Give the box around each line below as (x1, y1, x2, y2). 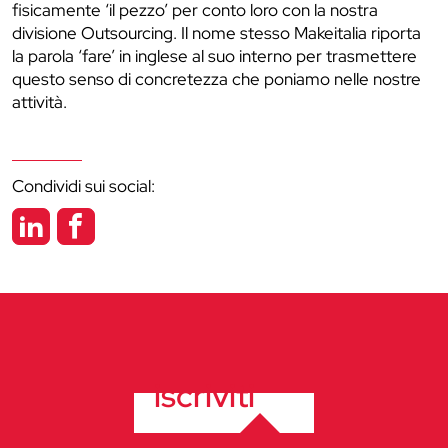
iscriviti (154, 374, 255, 417)
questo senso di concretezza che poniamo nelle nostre (12, 68, 421, 90)
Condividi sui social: (12, 175, 155, 197)
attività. (12, 91, 67, 113)
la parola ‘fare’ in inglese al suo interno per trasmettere (12, 45, 417, 67)
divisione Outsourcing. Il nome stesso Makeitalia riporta (12, 22, 421, 44)
